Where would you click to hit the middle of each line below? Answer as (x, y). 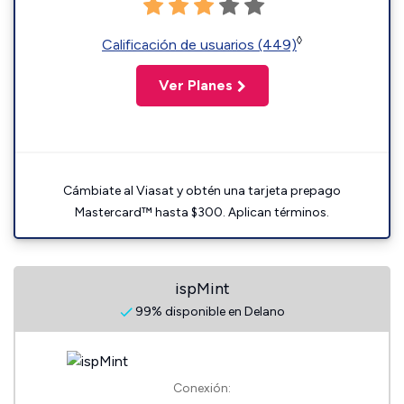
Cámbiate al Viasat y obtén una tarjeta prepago (202, 191)
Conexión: (202, 388)
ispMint (202, 289)
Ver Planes (195, 85)
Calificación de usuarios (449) (199, 45)
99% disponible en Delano (208, 312)
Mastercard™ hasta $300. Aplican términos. (202, 212)
